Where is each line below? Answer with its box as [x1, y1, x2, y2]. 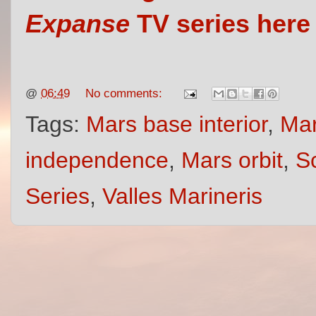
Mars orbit [181, 147, 283, 174]
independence [25, 147, 169, 174]
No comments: [85, 86, 166, 100]
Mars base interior [86, 111, 267, 138]
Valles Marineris [102, 183, 262, 209]
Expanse [25, 9, 130, 39]
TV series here [130, 9, 310, 39]
